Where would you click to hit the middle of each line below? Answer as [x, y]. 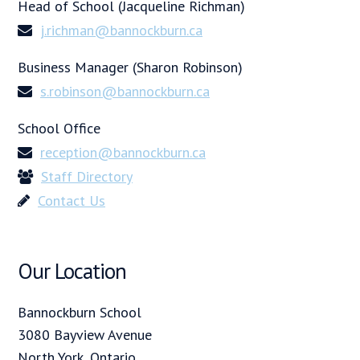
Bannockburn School [80, 312]
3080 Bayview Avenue [85, 334]
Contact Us [72, 200]
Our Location [72, 270]
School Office [59, 128]
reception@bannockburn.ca [123, 152]
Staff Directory [87, 176]
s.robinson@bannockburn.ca [125, 91]
